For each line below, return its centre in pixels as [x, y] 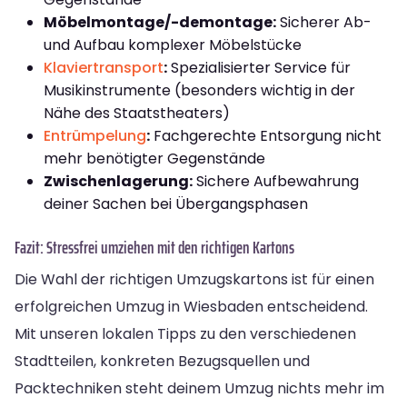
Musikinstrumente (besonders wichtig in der [199, 90]
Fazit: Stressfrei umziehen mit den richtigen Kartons [154, 247]
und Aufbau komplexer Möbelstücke [173, 45]
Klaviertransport [104, 67]
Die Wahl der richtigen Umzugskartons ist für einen [194, 279]
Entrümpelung [95, 135]
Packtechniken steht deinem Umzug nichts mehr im [199, 388]
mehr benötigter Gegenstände [154, 158]
